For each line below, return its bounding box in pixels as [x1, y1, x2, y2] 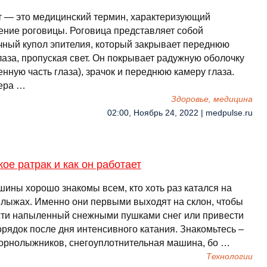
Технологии [206, 252, 253, 261]
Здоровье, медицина [171, 95, 253, 104]
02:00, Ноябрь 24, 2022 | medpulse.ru [107, 108, 253, 117]
